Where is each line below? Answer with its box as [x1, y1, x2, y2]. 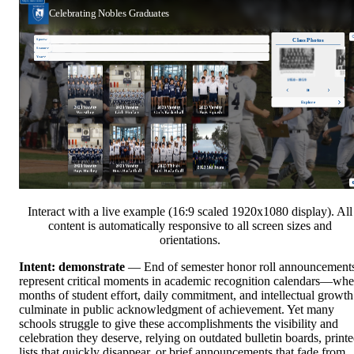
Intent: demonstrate [19, 259, 125, 273]
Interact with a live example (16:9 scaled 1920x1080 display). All [27, 204, 352, 218]
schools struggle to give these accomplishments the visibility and [19, 316, 338, 330]
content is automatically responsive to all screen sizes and [47, 218, 332, 232]
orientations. [159, 232, 220, 247]
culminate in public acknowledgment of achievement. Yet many [19, 302, 334, 316]
